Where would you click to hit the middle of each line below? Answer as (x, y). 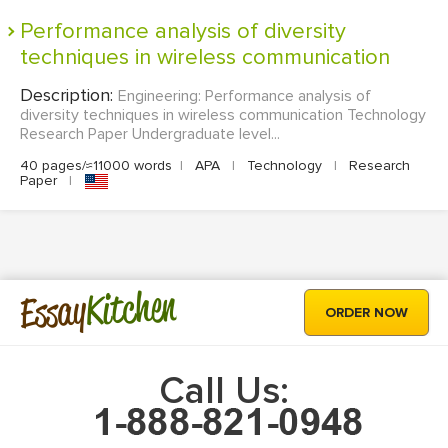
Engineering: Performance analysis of (244, 96)
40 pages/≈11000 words (96, 166)
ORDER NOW (366, 313)
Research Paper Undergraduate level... (150, 134)
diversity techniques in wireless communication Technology (223, 115)
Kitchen (131, 308)
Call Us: (224, 391)
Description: (69, 95)
